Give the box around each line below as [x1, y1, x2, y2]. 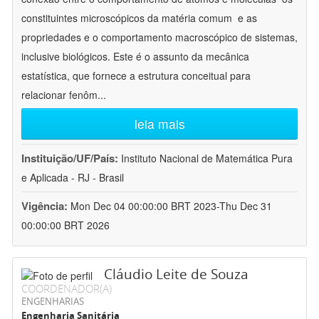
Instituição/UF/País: [21, 150, 121, 167]
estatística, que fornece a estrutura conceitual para [21, 68, 251, 83]
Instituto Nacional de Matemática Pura [121, 151, 293, 166]
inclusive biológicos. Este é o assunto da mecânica [21, 49, 249, 64]
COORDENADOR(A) [21, 281, 112, 296]
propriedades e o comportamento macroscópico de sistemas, [21, 30, 298, 45]
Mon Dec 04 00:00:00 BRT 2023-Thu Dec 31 [70, 199, 272, 214]
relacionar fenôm [21, 88, 98, 103]
